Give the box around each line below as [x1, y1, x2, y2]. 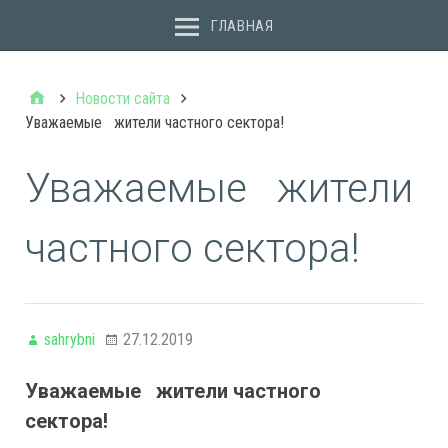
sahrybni [44, 330, 95, 349]
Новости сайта [75, 89, 170, 108]
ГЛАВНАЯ [211, 16, 274, 35]
